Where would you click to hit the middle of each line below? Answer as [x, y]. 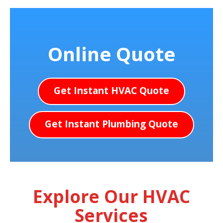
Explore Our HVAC [111, 196]
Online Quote [111, 54]
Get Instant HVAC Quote [111, 91]
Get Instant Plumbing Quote [111, 124]
